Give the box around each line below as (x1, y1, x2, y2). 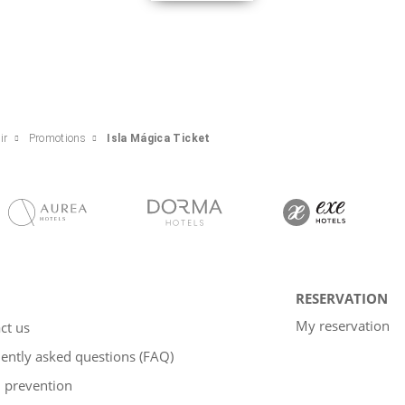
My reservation (296, 316, 390, 334)
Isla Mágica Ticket (107, 131, 211, 145)
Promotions (28, 131, 87, 145)
